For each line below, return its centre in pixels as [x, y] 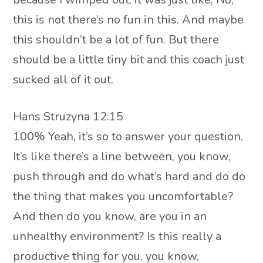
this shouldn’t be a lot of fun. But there [116, 39]
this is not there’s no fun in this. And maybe [129, 19]
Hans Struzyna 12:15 [68, 117]
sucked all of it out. [63, 79]
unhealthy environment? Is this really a [117, 237]
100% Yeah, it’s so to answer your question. [128, 137]
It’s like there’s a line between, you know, [122, 157]
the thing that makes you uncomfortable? [123, 197]
